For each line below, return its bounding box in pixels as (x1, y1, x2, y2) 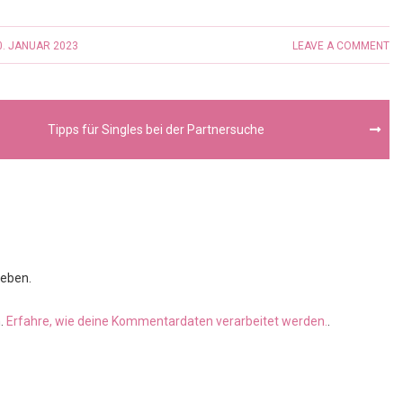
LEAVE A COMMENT (291, 40, 390, 52)
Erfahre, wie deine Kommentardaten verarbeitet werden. (6, 314, 327, 328)
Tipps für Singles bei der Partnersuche (48, 122, 265, 137)
